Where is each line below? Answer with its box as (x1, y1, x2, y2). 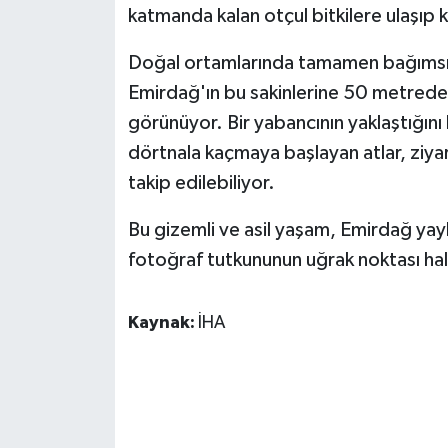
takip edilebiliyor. (127, 173, 275, 194)
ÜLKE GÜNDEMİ (53, 9, 182, 26)
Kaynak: (127, 314, 198, 333)
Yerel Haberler (53, 162, 173, 179)
